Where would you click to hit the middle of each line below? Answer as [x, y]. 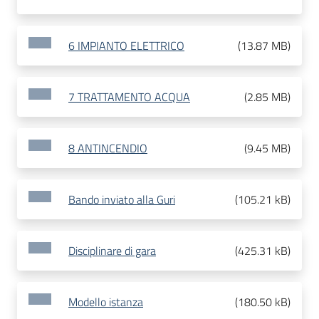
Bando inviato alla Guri [122, 200]
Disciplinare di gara [112, 251]
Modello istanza [106, 302]
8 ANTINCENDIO [108, 148]
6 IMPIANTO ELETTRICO [126, 46]
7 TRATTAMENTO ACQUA [129, 97]
